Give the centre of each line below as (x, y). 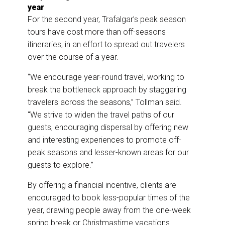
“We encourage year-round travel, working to (106, 77)
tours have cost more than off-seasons (97, 32)
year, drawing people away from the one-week (109, 210)
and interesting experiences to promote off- (104, 140)
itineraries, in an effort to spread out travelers (106, 45)
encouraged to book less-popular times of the (109, 198)
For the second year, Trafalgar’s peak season (107, 20)
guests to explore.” (61, 165)
